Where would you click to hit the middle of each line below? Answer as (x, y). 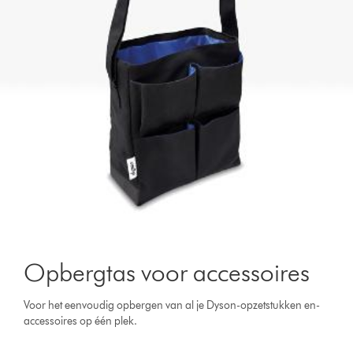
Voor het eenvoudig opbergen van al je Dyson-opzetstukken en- (172, 305)
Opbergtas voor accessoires (167, 272)
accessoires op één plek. (81, 321)
